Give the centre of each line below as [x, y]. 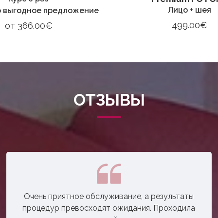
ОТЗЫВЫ [109, 100]
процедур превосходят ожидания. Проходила [109, 208]
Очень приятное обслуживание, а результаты [109, 196]
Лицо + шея [190, 10]
